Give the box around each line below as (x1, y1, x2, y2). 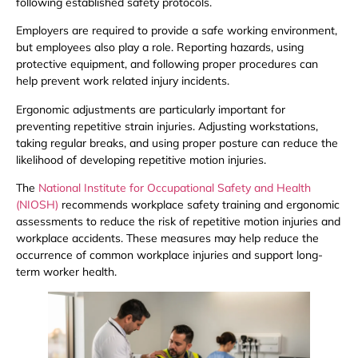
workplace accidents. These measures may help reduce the (16, 230, 319, 245)
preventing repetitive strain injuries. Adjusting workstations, (16, 118, 318, 133)
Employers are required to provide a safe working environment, (16, 23, 337, 38)
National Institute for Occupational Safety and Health (38, 180, 311, 195)
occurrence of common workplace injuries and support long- (16, 247, 323, 262)
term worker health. (16, 264, 117, 279)
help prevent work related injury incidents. (16, 74, 229, 89)
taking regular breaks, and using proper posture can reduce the (16, 135, 338, 150)
